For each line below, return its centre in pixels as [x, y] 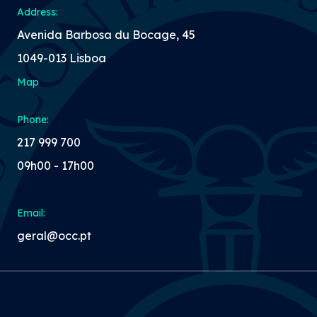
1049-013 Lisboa [62, 58]
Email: [31, 213]
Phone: [33, 119]
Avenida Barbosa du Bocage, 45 [106, 34]
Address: [38, 12]
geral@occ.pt [54, 235]
